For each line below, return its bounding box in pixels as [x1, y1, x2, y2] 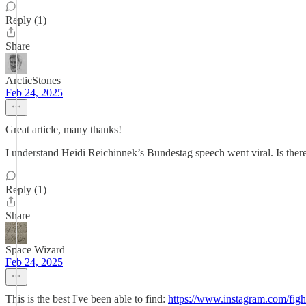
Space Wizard [5, 244, 65, 255]
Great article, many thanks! [5, 124, 122, 135]
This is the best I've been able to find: [5, 293, 168, 305]
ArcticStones [5, 74, 61, 86]
